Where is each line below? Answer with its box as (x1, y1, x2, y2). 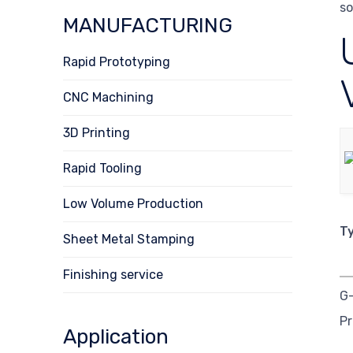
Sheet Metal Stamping (63, 231, 195, 247)
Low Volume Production (63, 195, 203, 211)
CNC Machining (63, 89, 154, 105)
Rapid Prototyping (63, 54, 170, 69)
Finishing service (63, 266, 163, 282)
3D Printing (63, 124, 130, 140)
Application (63, 324, 169, 349)
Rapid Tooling (63, 160, 142, 176)
